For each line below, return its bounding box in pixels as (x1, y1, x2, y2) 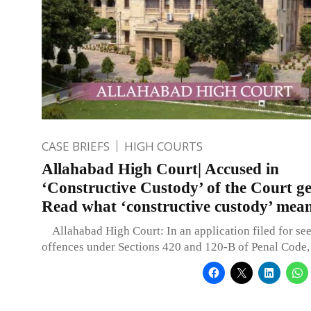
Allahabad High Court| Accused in (42, 160, 279, 178)
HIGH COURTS (124, 137, 203, 154)
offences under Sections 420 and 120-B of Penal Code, (42, 239, 310, 253)
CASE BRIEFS (42, 137, 110, 154)
